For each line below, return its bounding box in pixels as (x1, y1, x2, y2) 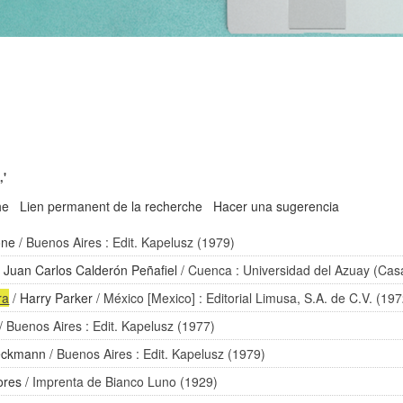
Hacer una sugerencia (213, 197, 340, 215)
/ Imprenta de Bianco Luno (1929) (22, 372, 219, 390)
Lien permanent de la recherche (20, 197, 203, 215)
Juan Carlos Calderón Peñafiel (4, 261, 178, 279)
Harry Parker (20, 289, 94, 307)
